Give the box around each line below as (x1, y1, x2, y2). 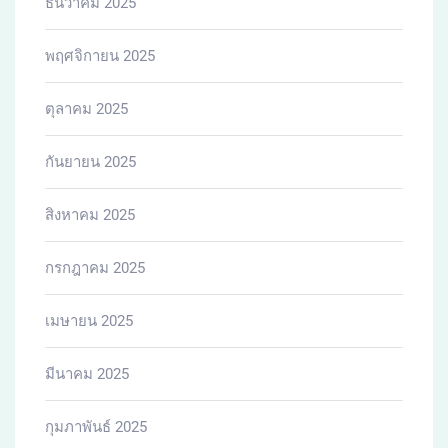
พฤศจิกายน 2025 (45, 46, 155, 65)
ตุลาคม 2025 (45, 99, 128, 118)
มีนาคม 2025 (45, 364, 129, 383)
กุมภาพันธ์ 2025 (45, 417, 147, 436)
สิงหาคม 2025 (45, 205, 135, 224)
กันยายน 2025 (45, 152, 136, 171)
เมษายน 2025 (45, 311, 133, 330)
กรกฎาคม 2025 (45, 258, 145, 277)
